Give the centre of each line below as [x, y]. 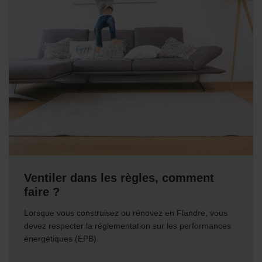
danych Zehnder [45, 8]
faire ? [42, 192]
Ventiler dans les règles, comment [119, 178]
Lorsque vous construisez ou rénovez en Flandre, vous [126, 213]
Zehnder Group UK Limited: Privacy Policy [96, 20]
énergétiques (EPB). [62, 239]
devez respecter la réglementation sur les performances [128, 226]
